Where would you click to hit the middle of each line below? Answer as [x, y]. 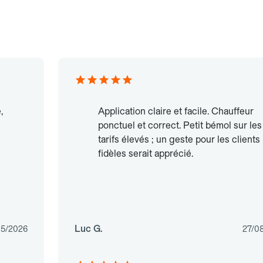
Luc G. [88, 229]
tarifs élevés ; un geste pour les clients [179, 140]
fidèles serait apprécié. [145, 154]
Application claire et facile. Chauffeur [176, 112]
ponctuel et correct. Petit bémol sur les [180, 126]
